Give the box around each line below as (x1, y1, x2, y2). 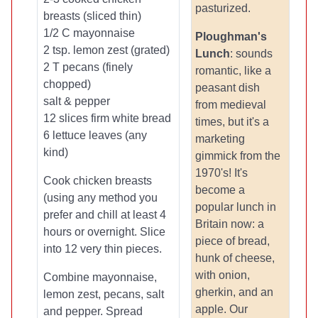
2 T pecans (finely (43, 61, 133, 73)
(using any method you (43, 192, 158, 204)
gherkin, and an (195, 286, 273, 298)
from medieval (195, 99, 266, 111)
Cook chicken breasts (43, 175, 152, 187)
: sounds (230, 48, 273, 60)
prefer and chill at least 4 (43, 209, 166, 221)
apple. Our (195, 303, 248, 315)
